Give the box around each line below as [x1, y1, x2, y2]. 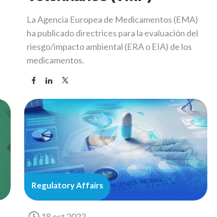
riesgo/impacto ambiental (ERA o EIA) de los [27, 41, 192, 52]
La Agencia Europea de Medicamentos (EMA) [27, 14, 198, 25]
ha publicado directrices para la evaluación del [27, 28, 198, 39]
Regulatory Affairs [31, 180, 103, 191]
